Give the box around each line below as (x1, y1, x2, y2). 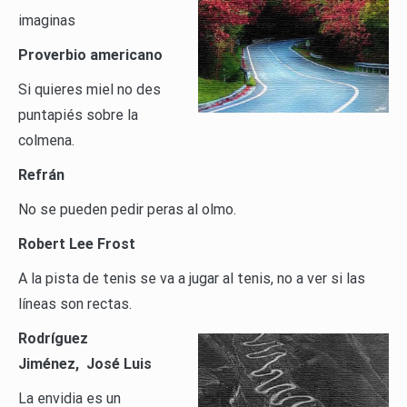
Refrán (18, 166, 65, 184)
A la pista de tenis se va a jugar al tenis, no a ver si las (18, 270, 365, 288)
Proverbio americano (18, 46, 163, 65)
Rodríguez (18, 330, 88, 348)
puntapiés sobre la (18, 106, 138, 124)
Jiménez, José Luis (18, 355, 152, 373)
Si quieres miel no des (18, 81, 161, 99)
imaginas (18, 12, 75, 30)
